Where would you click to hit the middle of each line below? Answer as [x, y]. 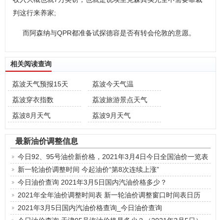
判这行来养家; [34, 13]
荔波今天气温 [113, 84]
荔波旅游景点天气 [120, 100]
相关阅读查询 [31, 64]
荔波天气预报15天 [40, 84]
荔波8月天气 [31, 115]
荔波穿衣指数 [33, 100]
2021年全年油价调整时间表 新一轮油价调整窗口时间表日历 [109, 195]
